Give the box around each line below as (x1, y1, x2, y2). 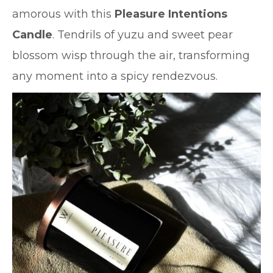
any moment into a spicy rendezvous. (12, 69, 221, 83)
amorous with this (12, 7, 115, 21)
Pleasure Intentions (115, 7, 227, 21)
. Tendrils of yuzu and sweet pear (52, 28, 233, 41)
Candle (12, 28, 52, 41)
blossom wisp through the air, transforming (12, 49, 250, 62)
